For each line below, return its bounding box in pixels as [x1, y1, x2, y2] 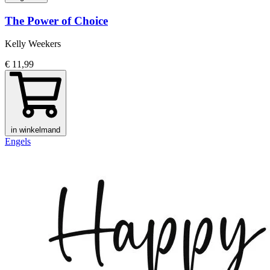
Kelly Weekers [5, 39, 61, 49]
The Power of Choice [5, 14, 108, 27]
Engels [5, 136, 31, 147]
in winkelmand [11, 125, 60, 135]
